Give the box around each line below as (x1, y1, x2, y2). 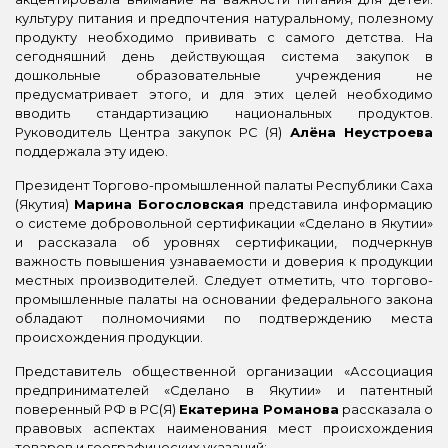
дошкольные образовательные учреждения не (15, 67, 433, 84)
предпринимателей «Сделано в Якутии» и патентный (15, 382, 433, 399)
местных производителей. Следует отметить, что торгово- (15, 272, 433, 289)
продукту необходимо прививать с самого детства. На (15, 29, 433, 46)
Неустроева (344, 124, 434, 141)
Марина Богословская (74, 196, 244, 213)
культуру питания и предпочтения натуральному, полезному (15, 10, 433, 27)
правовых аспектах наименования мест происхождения (15, 420, 433, 437)
